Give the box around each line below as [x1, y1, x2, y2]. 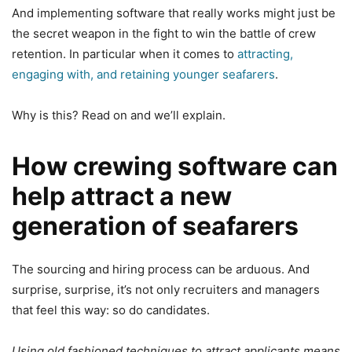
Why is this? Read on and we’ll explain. [12, 107, 225, 123]
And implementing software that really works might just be [12, 5, 335, 20]
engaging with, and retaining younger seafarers [12, 66, 275, 82]
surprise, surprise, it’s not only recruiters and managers [12, 281, 320, 297]
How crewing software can [12, 150, 338, 181]
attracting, [237, 46, 293, 61]
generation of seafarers [12, 210, 299, 241]
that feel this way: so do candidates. [12, 302, 210, 317]
